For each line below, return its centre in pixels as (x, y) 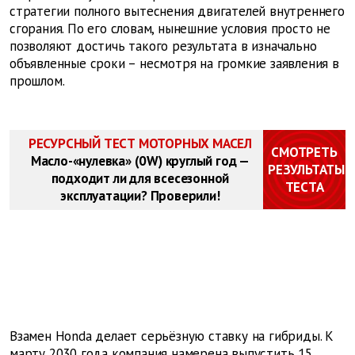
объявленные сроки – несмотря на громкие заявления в (174, 64)
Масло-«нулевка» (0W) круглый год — (140, 161)
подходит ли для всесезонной (140, 179)
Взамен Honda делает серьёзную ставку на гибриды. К (172, 336)
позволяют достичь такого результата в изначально (163, 46)
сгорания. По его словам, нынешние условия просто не (170, 29)
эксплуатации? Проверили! (140, 196)
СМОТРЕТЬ (304, 153)
